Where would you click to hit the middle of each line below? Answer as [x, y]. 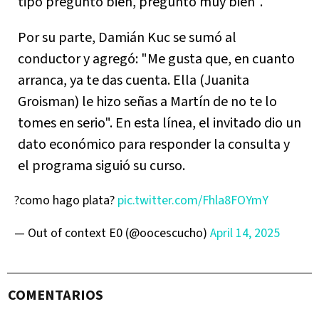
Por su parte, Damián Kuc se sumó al [127, 38]
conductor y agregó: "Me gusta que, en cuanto [156, 59]
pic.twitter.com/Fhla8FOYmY [193, 200]
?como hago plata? [66, 200]
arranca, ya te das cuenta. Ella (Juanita [134, 80]
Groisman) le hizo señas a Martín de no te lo [147, 102]
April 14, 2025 [245, 233]
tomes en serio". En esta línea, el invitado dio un [159, 123]
